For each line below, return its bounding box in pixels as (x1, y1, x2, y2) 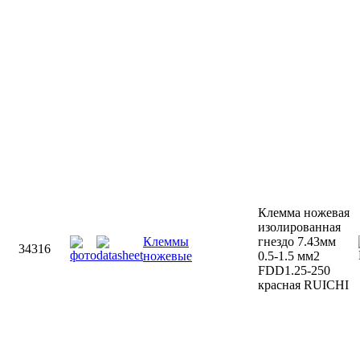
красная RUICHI (258, 278, 349, 292)
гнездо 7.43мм (258, 235, 336, 248)
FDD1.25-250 (258, 264, 330, 277)
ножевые (143, 249, 192, 263)
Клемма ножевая (258, 206, 350, 219)
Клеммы (143, 235, 189, 248)
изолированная (258, 220, 341, 234)
